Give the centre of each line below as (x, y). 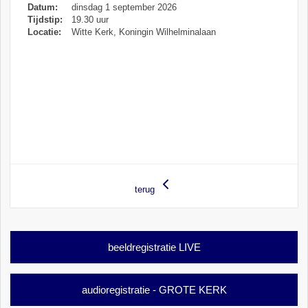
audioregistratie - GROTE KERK (154, 290)
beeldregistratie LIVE (154, 247)
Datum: (44, 7)
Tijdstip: (47, 20)
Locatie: (46, 32)
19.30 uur (89, 20)
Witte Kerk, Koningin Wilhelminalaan (143, 32)
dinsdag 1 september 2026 (123, 7)
